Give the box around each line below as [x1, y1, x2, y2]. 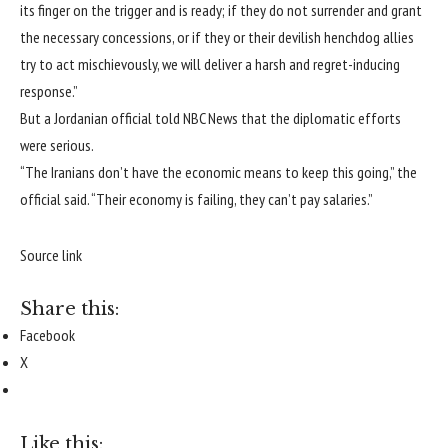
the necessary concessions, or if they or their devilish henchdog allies [20, 27, 414, 48]
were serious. [20, 135, 94, 156]
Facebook [20, 325, 75, 346]
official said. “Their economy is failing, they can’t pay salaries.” [20, 189, 373, 210]
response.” [20, 81, 78, 102]
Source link [20, 244, 82, 265]
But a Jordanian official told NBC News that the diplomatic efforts [20, 108, 401, 129]
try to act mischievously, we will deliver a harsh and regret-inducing [20, 54, 400, 75]
